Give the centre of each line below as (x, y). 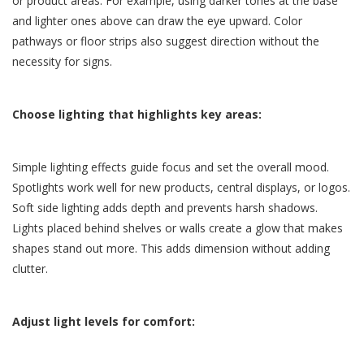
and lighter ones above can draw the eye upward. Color (157, 21)
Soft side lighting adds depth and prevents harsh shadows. (165, 208)
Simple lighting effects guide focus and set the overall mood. (171, 167)
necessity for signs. (62, 62)
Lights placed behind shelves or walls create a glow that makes (178, 228)
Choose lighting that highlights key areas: (137, 115)
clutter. (30, 269)
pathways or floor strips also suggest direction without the (166, 41)
